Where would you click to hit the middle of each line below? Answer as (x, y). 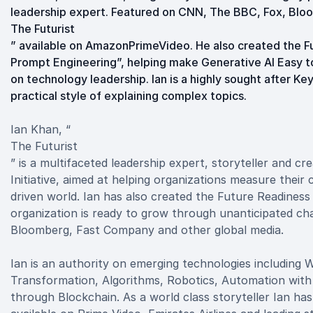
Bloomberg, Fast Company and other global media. (147, 230)
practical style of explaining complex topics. (129, 96)
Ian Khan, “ (41, 129)
